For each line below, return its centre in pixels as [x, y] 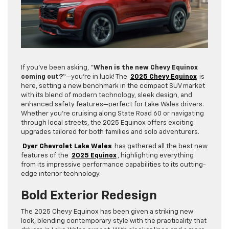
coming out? [42, 77]
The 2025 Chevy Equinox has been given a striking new [107, 212]
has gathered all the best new [161, 147]
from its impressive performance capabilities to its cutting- [113, 165]
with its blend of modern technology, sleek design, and [107, 96]
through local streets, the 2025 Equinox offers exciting [107, 123]
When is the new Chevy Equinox [146, 68]
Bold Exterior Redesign [89, 196]
